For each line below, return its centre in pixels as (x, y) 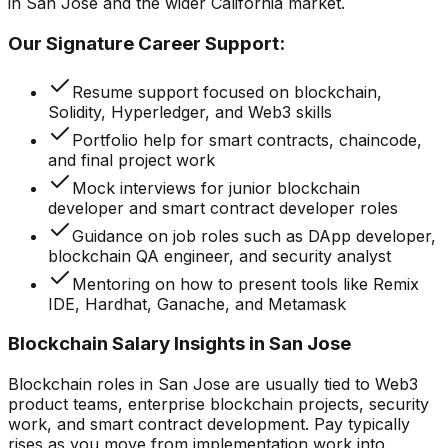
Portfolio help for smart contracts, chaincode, (247, 139)
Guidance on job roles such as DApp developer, (254, 235)
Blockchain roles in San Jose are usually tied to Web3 (213, 384)
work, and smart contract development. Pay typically (209, 424)
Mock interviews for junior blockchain (216, 187)
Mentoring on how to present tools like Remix (245, 283)
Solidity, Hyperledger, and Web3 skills (190, 111)
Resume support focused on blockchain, (227, 91)
